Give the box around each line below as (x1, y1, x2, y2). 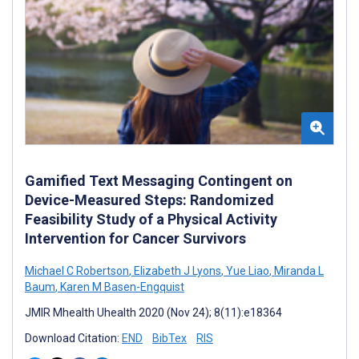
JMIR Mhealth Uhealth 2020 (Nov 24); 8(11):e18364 (25, 306, 282, 320)
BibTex (152, 332, 187, 345)
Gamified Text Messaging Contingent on (25, 172, 292, 190)
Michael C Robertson (25, 264, 129, 278)
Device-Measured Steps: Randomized (25, 192, 274, 209)
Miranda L (272, 264, 324, 278)
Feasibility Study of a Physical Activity (25, 211, 277, 228)
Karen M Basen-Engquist (58, 280, 184, 294)
